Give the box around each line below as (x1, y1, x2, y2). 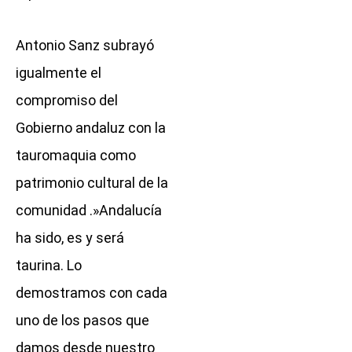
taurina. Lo (16, 256, 82, 273)
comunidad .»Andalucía (16, 201, 162, 218)
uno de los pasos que (16, 311, 149, 328)
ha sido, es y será (16, 229, 124, 246)
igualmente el (16, 64, 101, 81)
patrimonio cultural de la (16, 174, 168, 191)
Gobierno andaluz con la (16, 119, 166, 136)
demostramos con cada (16, 284, 167, 301)
